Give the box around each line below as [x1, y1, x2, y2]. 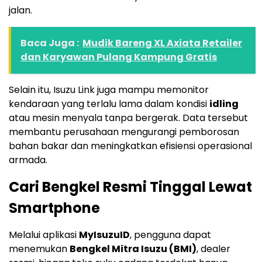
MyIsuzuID [79, 228, 130, 242]
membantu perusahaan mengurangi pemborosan [9, 125, 239, 139]
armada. [9, 153, 47, 167]
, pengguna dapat [130, 228, 211, 242]
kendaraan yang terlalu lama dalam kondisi [9, 97, 209, 111]
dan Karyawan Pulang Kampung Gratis [20, 50, 217, 64]
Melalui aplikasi [9, 228, 79, 242]
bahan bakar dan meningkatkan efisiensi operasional [9, 139, 252, 153]
